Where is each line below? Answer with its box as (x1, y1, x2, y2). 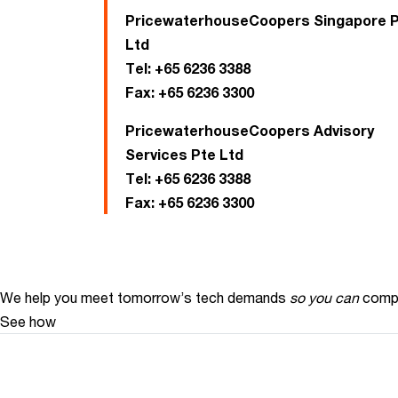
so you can (290, 289, 359, 306)
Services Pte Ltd (125, 146, 243, 163)
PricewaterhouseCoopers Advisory (125, 122, 374, 139)
